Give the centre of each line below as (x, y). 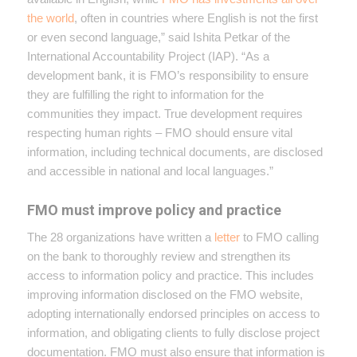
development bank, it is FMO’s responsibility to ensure (167, 75)
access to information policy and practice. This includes (170, 275)
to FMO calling (279, 237)
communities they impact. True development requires (165, 113)
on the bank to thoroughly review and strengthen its (159, 256)
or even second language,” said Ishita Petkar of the (158, 37)
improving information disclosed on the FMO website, (165, 294)
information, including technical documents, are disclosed (175, 151)
